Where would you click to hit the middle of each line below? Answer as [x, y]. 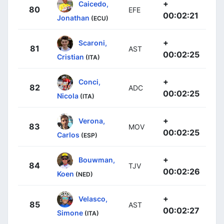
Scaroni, [93, 42]
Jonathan [73, 18]
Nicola [68, 96]
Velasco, [93, 198]
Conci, [89, 81]
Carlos [68, 135]
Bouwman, [97, 159]
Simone [70, 213]
